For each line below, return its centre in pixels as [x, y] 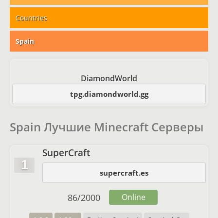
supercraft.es [124, 173]
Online [133, 197]
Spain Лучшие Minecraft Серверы [107, 127]
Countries [31, 18]
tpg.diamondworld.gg [109, 94]
